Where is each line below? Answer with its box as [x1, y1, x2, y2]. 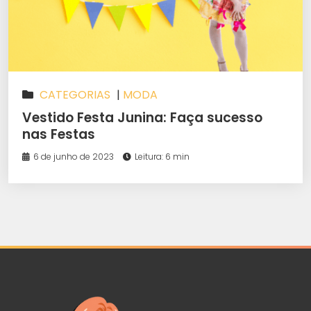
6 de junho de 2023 [33, 151, 114, 163]
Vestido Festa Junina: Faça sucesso [22, 108, 262, 128]
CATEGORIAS [40, 87, 110, 103]
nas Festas [22, 125, 95, 144]
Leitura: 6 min [135, 151, 190, 163]
